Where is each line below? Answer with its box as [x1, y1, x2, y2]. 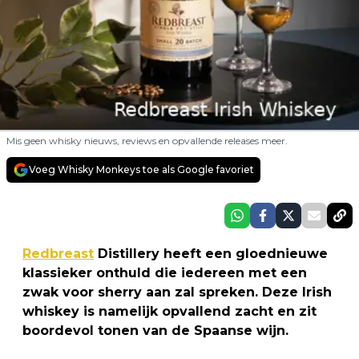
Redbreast [22, 245, 94, 261]
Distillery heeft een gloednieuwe [94, 245, 328, 261]
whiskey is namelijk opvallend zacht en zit [22, 303, 317, 319]
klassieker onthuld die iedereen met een [22, 264, 307, 280]
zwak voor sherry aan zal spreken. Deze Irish [22, 284, 332, 300]
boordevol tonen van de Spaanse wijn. [22, 322, 288, 338]
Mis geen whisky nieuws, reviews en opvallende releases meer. [6, 134, 288, 147]
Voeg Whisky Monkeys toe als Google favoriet [29, 163, 254, 175]
